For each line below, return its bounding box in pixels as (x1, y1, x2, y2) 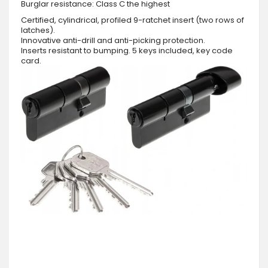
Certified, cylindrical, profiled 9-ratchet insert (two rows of (21, 14, 244, 26)
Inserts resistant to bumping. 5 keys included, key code (21, 44, 233, 56)
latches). (21, 24, 55, 36)
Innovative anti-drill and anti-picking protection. (21, 34, 205, 46)
